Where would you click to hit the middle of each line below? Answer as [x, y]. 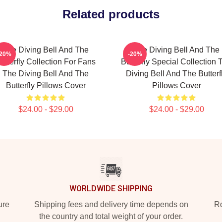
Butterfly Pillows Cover [46, 85]
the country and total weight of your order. [111, 216]
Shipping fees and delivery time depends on [111, 204]
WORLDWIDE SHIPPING [111, 189]
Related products [111, 14]
